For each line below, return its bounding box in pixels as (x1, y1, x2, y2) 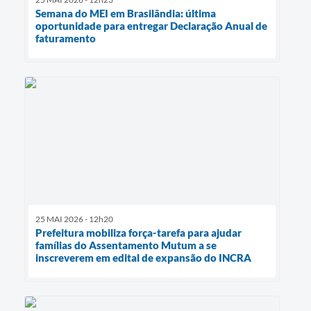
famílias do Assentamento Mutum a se (35, 239, 217, 252)
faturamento (35, 32, 96, 45)
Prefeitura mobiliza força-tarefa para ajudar (35, 226, 242, 239)
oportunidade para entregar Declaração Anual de (35, 19, 267, 33)
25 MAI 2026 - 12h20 (35, 214, 113, 225)
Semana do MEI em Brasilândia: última (35, 7, 216, 20)
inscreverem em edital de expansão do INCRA (35, 251, 251, 264)
